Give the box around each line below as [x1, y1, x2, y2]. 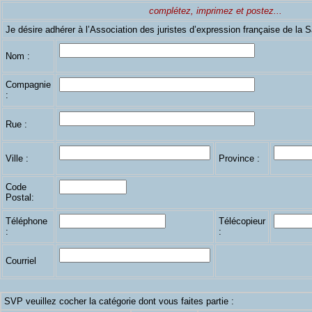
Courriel [6, 256, 36, 266]
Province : [219, 153, 260, 164]
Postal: [6, 192, 34, 203]
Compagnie [6, 79, 51, 90]
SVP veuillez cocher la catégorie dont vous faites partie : [4, 296, 234, 306]
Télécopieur [219, 216, 265, 226]
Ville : [6, 153, 29, 164]
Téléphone [6, 216, 47, 226]
